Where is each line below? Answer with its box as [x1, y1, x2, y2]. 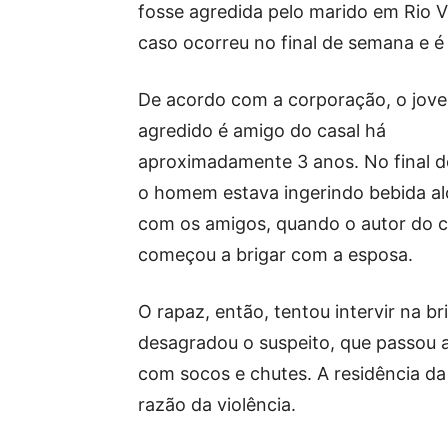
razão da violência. [138, 394, 296, 415]
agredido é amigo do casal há [138, 120, 386, 141]
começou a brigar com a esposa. [138, 244, 413, 265]
